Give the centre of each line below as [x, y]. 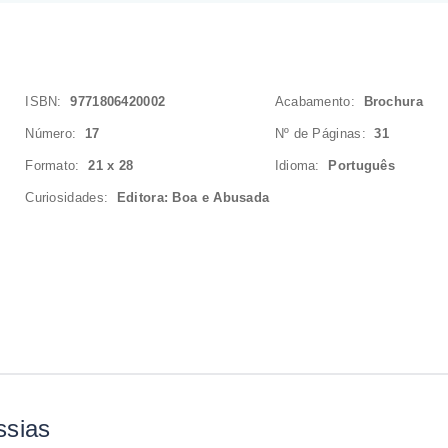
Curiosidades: [71, 197]
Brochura [393, 101]
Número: [55, 133]
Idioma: [301, 165]
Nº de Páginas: [324, 133]
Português [362, 165]
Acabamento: [319, 101]
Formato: [57, 165]
